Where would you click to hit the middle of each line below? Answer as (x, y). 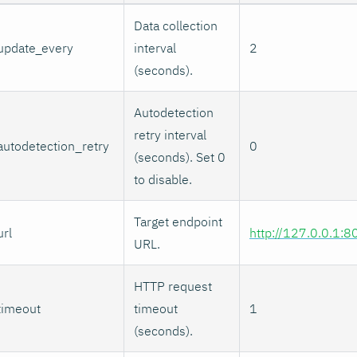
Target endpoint (178, 221)
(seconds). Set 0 (180, 157)
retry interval (170, 134)
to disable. (163, 179)
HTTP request (173, 286)
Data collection (176, 25)
